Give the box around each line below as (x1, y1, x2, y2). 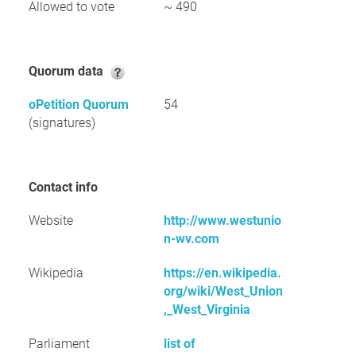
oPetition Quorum (29, 97, 129, 112)
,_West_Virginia (164, 302, 250, 317)
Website (29, 213, 73, 228)
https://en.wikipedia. (164, 265, 281, 281)
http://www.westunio (164, 213, 281, 228)
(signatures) (29, 115, 95, 130)
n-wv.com (164, 231, 219, 246)
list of (164, 336, 195, 351)
